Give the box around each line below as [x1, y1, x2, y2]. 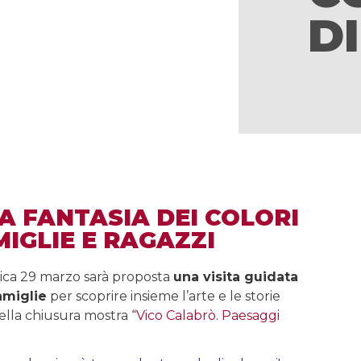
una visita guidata [173, 269, 298, 284]
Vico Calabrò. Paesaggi [136, 308, 280, 323]
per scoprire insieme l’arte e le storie [47, 288, 280, 304]
